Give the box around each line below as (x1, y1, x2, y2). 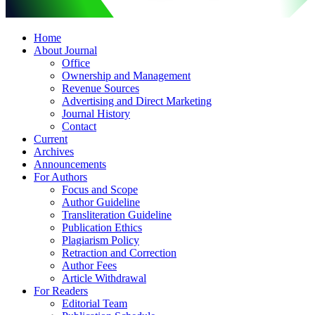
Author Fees (62, 259, 117, 271)
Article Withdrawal (62, 271, 146, 284)
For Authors (34, 170, 87, 183)
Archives (34, 145, 74, 157)
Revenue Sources (62, 82, 139, 94)
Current (34, 132, 67, 145)
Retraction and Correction (62, 246, 176, 259)
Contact (62, 120, 96, 132)
